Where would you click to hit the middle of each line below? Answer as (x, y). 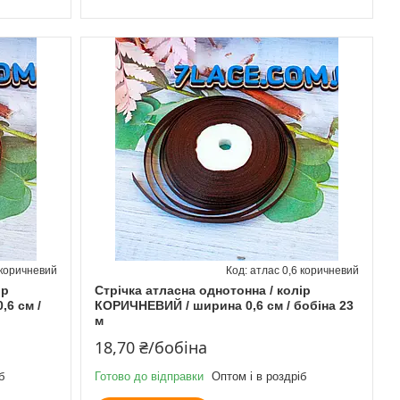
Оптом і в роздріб (258, 376)
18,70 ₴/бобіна (150, 347)
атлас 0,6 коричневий (304, 270)
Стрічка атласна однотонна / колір (202, 290)
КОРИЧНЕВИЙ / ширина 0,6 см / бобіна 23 (224, 305)
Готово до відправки (149, 376)
